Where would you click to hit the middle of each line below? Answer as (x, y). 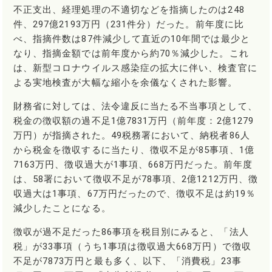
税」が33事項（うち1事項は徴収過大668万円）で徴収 (132, 247)
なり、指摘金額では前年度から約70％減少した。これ (131, 54)
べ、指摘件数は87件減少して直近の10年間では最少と (132, 39)
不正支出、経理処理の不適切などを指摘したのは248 (129, 10)
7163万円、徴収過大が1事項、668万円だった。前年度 (133, 165)
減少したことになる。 (62, 209)
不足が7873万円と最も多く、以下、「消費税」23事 (127, 261)
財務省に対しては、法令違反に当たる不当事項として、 (135, 107)
